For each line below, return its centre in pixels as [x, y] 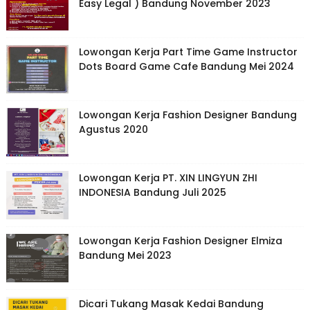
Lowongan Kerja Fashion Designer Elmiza [180, 241]
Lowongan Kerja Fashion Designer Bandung [188, 115]
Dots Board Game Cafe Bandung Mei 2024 [186, 67]
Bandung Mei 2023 [125, 256]
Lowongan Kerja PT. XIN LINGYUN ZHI [168, 178]
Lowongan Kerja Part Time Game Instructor [188, 52]
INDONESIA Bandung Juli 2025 [152, 193]
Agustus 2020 [113, 130]
